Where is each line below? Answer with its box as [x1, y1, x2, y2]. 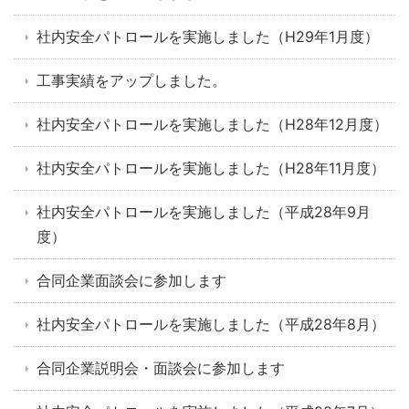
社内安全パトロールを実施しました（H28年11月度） [37, 159, 385, 177]
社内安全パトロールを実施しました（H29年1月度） [37, 27, 379, 46]
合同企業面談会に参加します [37, 271, 226, 289]
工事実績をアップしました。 [37, 71, 226, 89]
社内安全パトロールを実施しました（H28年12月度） [37, 115, 388, 133]
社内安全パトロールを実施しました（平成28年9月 [37, 203, 371, 221]
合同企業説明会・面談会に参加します [37, 359, 285, 377]
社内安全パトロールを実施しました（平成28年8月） [37, 315, 385, 333]
